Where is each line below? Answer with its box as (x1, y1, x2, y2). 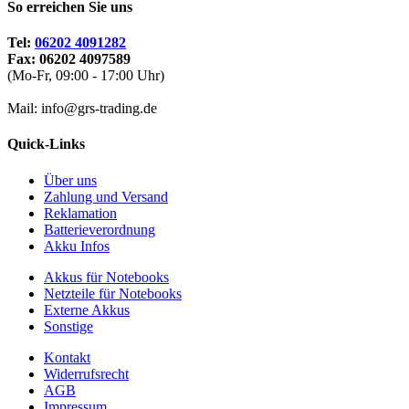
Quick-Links (7, 136, 85, 152)
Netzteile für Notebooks (44, 285, 182, 301)
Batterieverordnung (44, 221, 155, 237)
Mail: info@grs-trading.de (7, 100, 157, 117)
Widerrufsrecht (44, 365, 129, 382)
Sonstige (44, 318, 93, 334)
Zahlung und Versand (44, 188, 168, 204)
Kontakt (44, 349, 90, 365)
